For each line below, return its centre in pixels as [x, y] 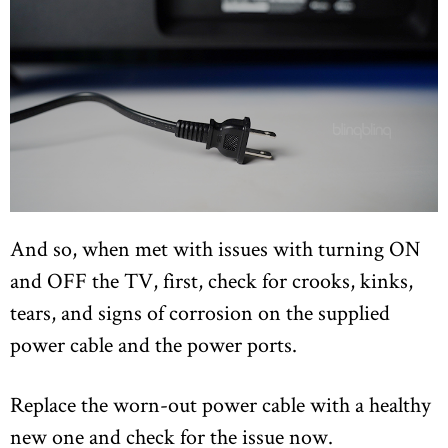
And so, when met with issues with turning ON [215, 247]
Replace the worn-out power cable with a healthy [220, 403]
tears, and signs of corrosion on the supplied [200, 311]
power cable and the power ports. [153, 343]
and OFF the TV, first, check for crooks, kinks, [211, 279]
